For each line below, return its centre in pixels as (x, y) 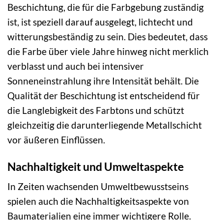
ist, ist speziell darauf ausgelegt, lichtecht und (100, 22)
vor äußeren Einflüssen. (56, 139)
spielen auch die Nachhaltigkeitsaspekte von (98, 201)
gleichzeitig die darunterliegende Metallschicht (105, 125)
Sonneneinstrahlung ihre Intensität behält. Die (103, 81)
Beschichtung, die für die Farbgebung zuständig (106, 7)
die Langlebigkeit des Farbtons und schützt (96, 110)
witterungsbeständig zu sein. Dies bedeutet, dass (108, 36)
